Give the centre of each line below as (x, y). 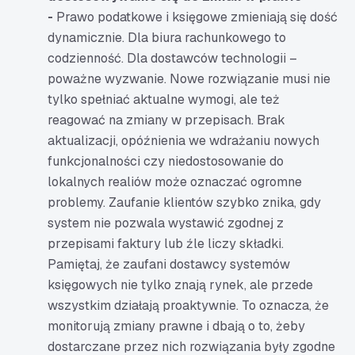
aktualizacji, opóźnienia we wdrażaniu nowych (183, 141)
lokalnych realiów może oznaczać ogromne (175, 182)
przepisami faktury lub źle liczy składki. (166, 244)
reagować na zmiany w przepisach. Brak (166, 120)
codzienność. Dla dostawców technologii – (172, 58)
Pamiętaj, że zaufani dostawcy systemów (169, 264)
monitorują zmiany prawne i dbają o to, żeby (176, 326)
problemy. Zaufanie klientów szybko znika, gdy (184, 202)
